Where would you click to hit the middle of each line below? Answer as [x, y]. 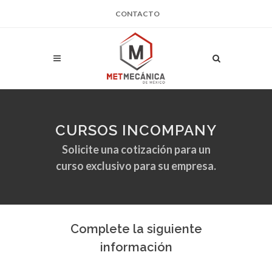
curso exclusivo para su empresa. [136, 166]
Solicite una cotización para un [136, 149]
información [136, 247]
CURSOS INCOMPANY [136, 130]
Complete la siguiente [136, 229]
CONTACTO [137, 14]
